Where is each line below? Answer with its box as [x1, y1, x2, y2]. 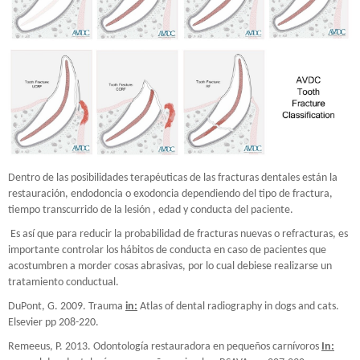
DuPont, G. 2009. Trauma [8, 301, 125, 313]
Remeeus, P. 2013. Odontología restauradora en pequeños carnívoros [8, 341, 321, 354]
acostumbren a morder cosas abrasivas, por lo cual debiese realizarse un [8, 260, 332, 273]
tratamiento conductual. [8, 276, 119, 289]
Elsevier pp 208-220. [8, 317, 99, 329]
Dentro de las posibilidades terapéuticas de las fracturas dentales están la [8, 172, 337, 185]
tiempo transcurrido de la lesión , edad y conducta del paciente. [8, 204, 293, 217]
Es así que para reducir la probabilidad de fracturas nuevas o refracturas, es [8, 228, 348, 241]
